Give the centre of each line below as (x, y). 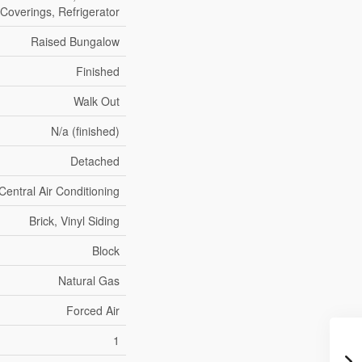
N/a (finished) (86, 131)
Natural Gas (89, 281)
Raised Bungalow (76, 42)
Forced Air (93, 311)
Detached (95, 161)
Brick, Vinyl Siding (75, 221)
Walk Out (97, 101)
